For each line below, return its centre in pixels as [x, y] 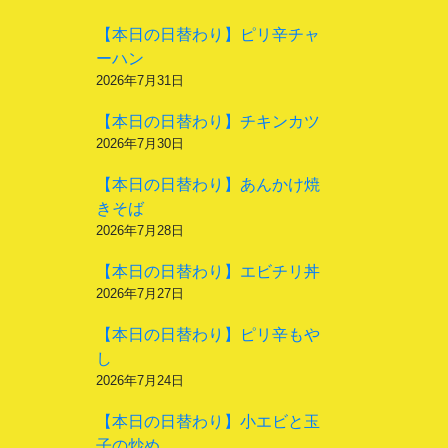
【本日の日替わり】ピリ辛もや [208, 334]
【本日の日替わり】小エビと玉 [208, 421]
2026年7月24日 [140, 380]
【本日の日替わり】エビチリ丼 [208, 271]
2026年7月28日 [140, 230]
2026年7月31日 [140, 80]
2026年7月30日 [140, 143]
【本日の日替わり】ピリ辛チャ [208, 34]
